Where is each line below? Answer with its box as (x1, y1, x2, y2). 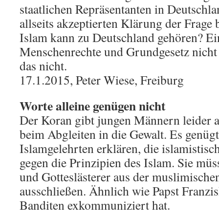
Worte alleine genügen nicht (20, 96, 166, 115)
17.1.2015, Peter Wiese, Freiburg (20, 71, 184, 88)
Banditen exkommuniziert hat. (20, 197, 170, 213)
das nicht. (20, 57, 67, 74)
